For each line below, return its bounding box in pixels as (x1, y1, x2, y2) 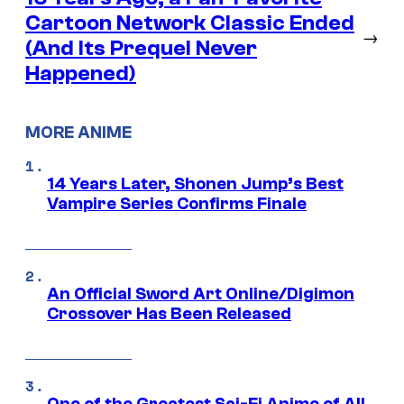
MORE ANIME (25, 122, 132, 142)
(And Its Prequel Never (25, 36, 257, 61)
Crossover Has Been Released (47, 303, 291, 324)
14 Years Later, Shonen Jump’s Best (47, 173, 344, 194)
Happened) (25, 61, 136, 87)
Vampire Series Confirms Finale (47, 193, 307, 214)
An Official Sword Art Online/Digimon (47, 283, 354, 304)
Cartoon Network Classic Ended (25, 11, 354, 36)
